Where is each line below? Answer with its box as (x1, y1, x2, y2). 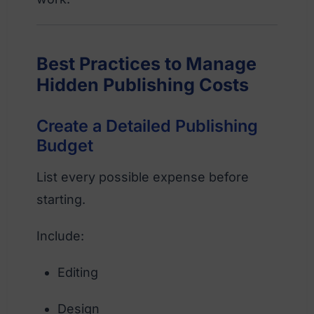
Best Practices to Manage (36, 53, 257, 74)
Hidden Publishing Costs (36, 74, 249, 95)
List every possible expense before (36, 169, 249, 184)
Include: (36, 228, 84, 243)
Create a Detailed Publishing (36, 115, 258, 136)
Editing (57, 264, 98, 280)
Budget (36, 135, 93, 156)
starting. (36, 191, 86, 207)
